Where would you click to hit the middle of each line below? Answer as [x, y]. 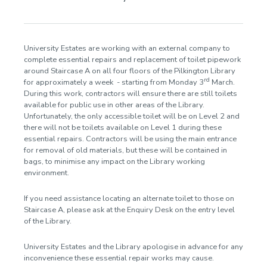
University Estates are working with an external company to [127, 48]
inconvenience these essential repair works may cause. [119, 258]
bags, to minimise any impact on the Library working [114, 162]
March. [222, 82]
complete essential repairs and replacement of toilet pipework [132, 60]
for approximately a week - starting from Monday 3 [114, 82]
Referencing [35, 96]
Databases [32, 76]
